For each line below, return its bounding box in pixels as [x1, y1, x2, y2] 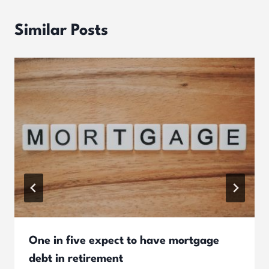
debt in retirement [29, 253, 123, 265]
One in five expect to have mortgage [29, 235, 219, 247]
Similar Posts [14, 22, 108, 38]
